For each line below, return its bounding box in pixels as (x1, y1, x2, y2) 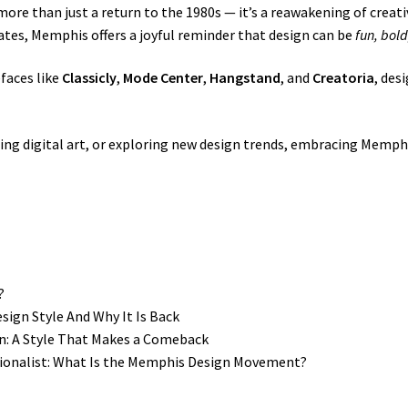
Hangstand (209, 68, 281, 87)
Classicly (62, 68, 117, 87)
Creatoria (312, 68, 375, 87)
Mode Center (123, 68, 204, 87)
